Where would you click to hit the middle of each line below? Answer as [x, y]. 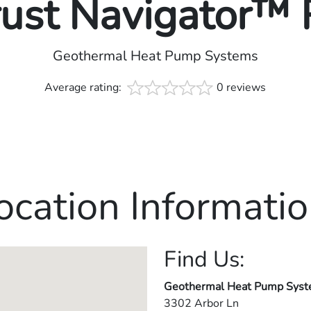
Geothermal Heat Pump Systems [155, 56]
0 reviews [242, 87]
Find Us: [204, 259]
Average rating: [85, 87]
